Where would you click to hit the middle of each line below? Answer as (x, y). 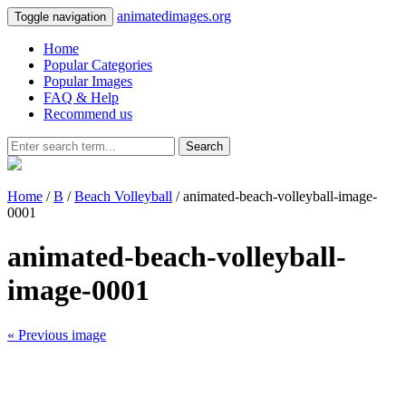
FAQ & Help (81, 97)
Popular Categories (98, 65)
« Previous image (57, 334)
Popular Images (88, 81)
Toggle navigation (60, 17)
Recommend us (88, 114)
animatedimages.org (174, 16)
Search (204, 146)
